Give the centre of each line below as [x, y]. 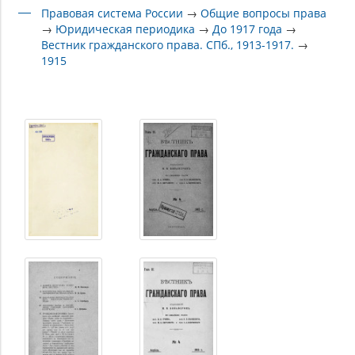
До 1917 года [248, 29]
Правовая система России [113, 13]
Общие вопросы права [264, 13]
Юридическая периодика [126, 29]
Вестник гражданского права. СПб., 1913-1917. [168, 44]
